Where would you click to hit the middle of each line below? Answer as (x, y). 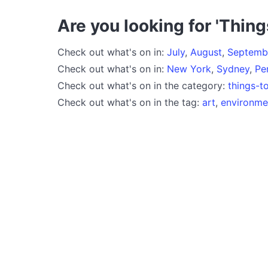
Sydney (233, 68)
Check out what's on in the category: (143, 85)
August (206, 52)
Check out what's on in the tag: (130, 102)
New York (189, 68)
